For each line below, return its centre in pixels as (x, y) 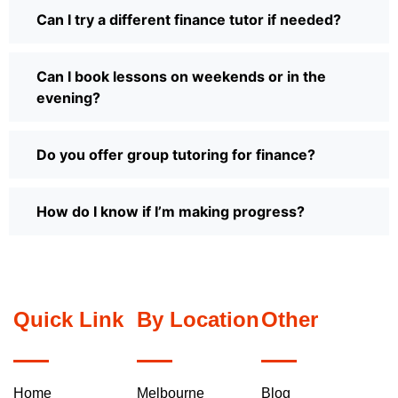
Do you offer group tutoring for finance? (176, 155)
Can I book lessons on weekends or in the (181, 77)
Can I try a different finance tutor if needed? (189, 20)
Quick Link (68, 320)
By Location (199, 320)
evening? (68, 98)
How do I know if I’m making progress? (171, 212)
